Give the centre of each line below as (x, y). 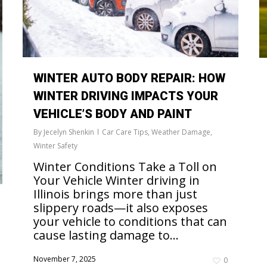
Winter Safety (55, 146)
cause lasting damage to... (106, 235)
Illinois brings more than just (115, 194)
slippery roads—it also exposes (121, 208)
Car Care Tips (125, 132)
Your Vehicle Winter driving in (117, 181)
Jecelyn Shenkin (69, 132)
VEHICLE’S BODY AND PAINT (113, 114)
